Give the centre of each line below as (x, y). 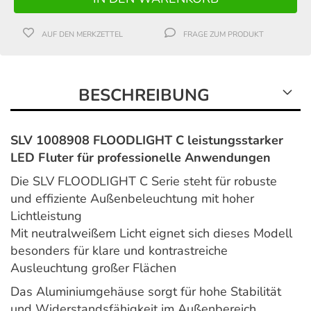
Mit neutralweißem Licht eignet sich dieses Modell (151, 234)
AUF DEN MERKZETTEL (83, 35)
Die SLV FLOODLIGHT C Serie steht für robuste (144, 182)
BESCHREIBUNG (144, 95)
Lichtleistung (46, 216)
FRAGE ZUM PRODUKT (224, 35)
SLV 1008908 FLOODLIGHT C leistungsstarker (147, 141)
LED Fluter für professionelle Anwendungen (141, 158)
